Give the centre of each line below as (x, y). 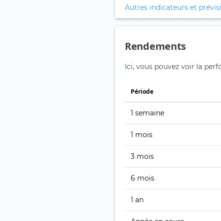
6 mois (143, 178)
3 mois (142, 157)
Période (142, 92)
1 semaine (147, 113)
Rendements (155, 46)
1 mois (142, 135)
